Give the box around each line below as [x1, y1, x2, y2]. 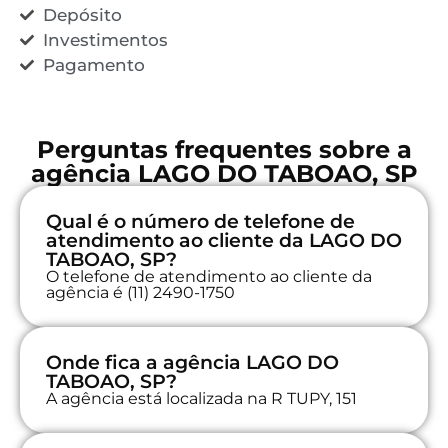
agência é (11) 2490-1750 [46, 282, 235, 302]
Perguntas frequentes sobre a [36, 134, 412, 164]
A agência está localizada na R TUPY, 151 [46, 388, 357, 408]
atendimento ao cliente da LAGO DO [46, 228, 402, 252]
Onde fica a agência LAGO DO [46, 350, 339, 374]
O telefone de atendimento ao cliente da [46, 266, 372, 286]
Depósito [42, 4, 122, 25]
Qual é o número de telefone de [46, 209, 355, 233]
